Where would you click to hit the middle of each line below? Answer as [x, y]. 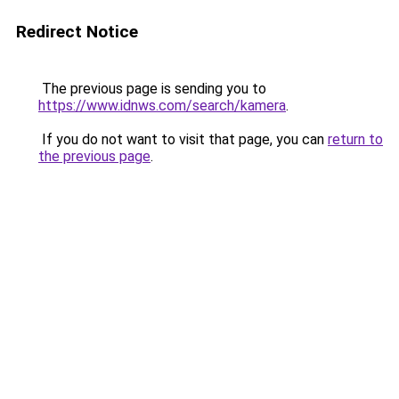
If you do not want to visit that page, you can [183, 139]
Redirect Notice [77, 32]
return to [355, 139]
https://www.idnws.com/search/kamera [162, 106]
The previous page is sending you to [152, 89]
